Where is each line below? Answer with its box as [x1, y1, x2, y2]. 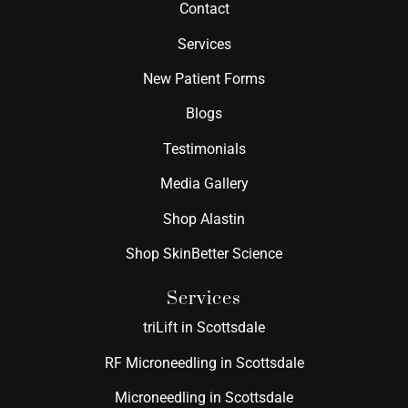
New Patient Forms [143, 70, 265, 87]
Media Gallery [159, 175, 249, 193]
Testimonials [162, 139, 246, 158]
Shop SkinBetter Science [126, 244, 282, 262]
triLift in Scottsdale [143, 319, 265, 337]
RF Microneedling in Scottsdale [104, 353, 304, 372]
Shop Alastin [163, 209, 245, 228]
